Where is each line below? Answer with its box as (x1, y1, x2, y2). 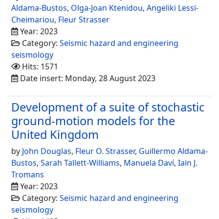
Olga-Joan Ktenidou (71, 2, 143, 14)
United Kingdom (11, 127, 99, 143)
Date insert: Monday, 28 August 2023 (18, 73, 155, 84)
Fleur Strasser (58, 14, 109, 25)
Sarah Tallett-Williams (41, 157, 120, 169)
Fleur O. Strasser (75, 146, 135, 157)
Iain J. (178, 157, 197, 169)
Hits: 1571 (20, 61, 58, 72)
